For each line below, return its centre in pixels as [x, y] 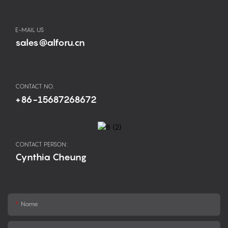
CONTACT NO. [35, 87]
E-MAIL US [30, 30]
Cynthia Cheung [51, 157]
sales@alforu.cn [50, 42]
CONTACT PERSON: [41, 144]
